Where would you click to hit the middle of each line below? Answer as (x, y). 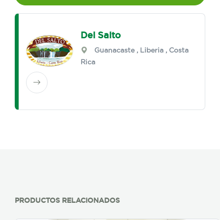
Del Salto (101, 35)
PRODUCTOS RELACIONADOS (67, 201)
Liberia (152, 50)
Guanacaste (115, 50)
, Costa (176, 50)
